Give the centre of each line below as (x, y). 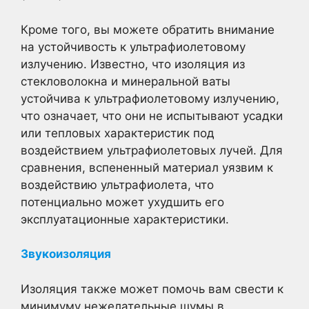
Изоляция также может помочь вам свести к (152, 289)
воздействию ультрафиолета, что (117, 185)
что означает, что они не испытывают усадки (152, 116)
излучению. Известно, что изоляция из (133, 64)
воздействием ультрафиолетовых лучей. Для (152, 150)
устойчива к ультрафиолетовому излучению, (150, 98)
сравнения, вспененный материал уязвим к (147, 167)
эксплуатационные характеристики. (125, 219)
